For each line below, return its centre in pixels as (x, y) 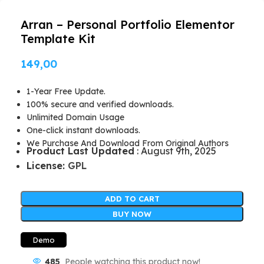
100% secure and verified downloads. (100, 104)
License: (47, 165)
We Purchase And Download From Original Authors (128, 143)
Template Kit (58, 38)
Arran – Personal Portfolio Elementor (128, 24)
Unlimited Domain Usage (75, 117)
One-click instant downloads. (83, 130)
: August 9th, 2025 (175, 151)
